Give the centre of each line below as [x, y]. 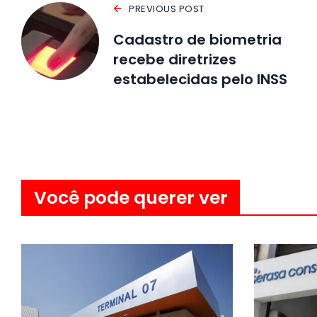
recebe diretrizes [175, 59]
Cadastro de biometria [197, 39]
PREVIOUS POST [167, 8]
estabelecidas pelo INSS [200, 79]
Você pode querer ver [131, 197]
